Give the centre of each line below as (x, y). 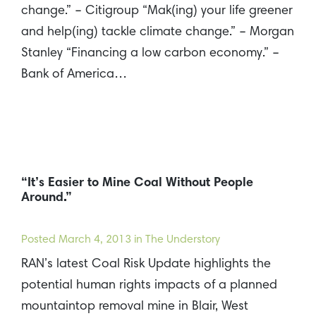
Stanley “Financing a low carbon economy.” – (150, 53)
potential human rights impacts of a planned (149, 286)
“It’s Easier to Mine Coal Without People (137, 184)
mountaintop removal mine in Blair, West (135, 307)
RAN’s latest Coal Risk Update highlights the (146, 265)
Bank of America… (74, 74)
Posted (40, 240)
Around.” (47, 199)
